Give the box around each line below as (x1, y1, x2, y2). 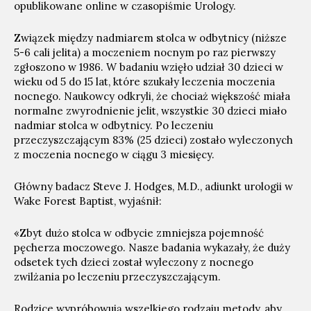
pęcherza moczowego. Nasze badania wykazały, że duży (14, 241, 290, 254)
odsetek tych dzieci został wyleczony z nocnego (14, 255, 253, 269)
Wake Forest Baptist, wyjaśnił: (14, 194, 162, 208)
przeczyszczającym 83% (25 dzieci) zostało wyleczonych (14, 133, 293, 146)
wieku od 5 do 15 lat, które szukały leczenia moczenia (14, 75, 275, 88)
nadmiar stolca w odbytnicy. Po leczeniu (14, 119, 213, 132)
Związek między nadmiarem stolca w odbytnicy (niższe (14, 31, 287, 44)
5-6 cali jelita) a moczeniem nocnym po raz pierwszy (14, 46, 276, 59)
